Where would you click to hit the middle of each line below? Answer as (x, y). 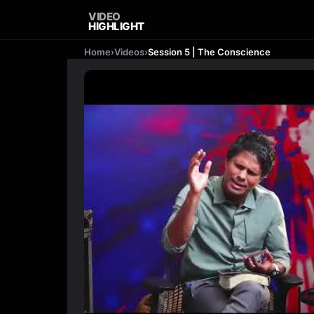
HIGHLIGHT (116, 26)
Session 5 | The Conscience (209, 52)
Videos (129, 52)
